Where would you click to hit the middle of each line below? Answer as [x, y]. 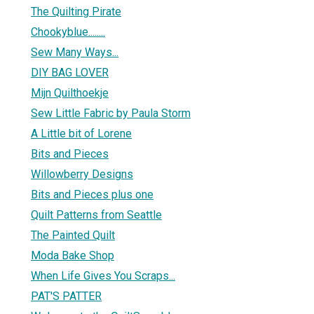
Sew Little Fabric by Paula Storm [111, 113]
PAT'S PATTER [66, 296]
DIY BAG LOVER [70, 72]
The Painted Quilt [73, 235]
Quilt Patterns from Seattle [96, 214]
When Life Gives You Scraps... [103, 275]
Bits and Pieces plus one [92, 194]
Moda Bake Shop [73, 255]
